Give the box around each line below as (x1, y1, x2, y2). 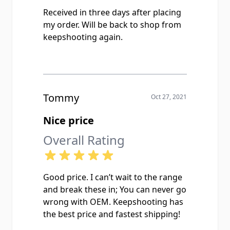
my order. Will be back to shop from (43, 19, 181, 30)
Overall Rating (43, 131, 125, 148)
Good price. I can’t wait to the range (43, 171, 182, 183)
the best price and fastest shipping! (43, 208, 180, 220)
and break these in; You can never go (43, 184, 186, 195)
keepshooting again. (43, 31, 123, 43)
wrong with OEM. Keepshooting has (43, 196, 183, 207)
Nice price (43, 113, 94, 127)
